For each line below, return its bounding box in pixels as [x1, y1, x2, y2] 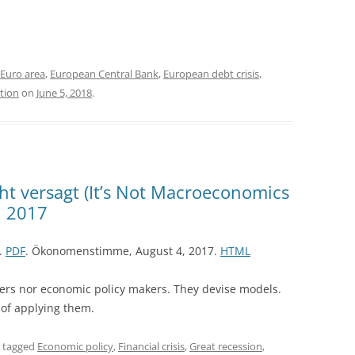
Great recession [189, 338, 262, 353]
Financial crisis [118, 338, 185, 353]
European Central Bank [50, 66, 158, 81]
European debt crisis [163, 66, 259, 81]
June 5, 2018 [36, 85, 92, 100]
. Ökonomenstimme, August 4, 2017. [25, 242, 220, 258]
